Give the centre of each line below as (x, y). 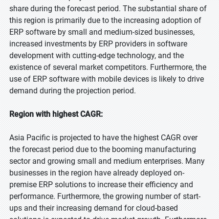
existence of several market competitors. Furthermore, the (108, 67)
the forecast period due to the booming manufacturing (103, 149)
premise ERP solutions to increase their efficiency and (101, 185)
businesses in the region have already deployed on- (97, 173)
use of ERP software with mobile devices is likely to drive (107, 79)
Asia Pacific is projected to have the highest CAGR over (103, 138)
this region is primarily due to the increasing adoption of (105, 20)
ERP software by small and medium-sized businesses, (102, 32)
